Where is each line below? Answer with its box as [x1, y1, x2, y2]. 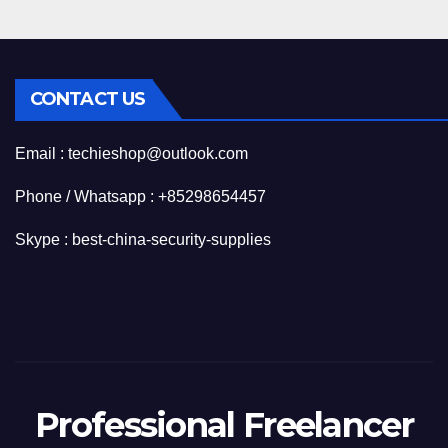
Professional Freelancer [35, 403, 413, 446]
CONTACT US [30, 88, 145, 111]
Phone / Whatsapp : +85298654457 [15, 188, 266, 206]
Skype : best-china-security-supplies [15, 231, 271, 249]
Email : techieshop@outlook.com [15, 145, 248, 163]
